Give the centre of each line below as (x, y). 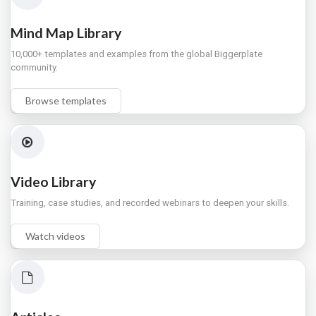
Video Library (53, 181)
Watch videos (55, 236)
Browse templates (66, 100)
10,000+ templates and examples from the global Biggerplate (136, 54)
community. (34, 67)
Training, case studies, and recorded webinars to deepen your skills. (150, 202)
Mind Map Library (66, 32)
